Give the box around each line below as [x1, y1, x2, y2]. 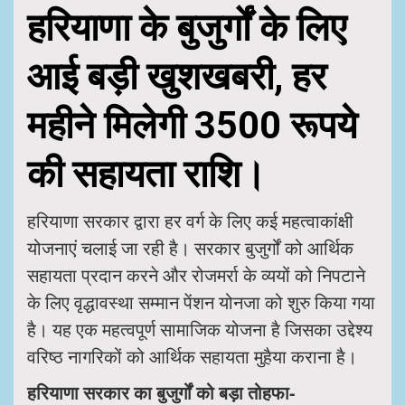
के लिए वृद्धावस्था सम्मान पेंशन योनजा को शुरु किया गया [27, 289, 375, 315]
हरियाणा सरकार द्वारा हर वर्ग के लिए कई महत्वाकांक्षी [27, 208, 353, 233]
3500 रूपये [194, 102, 357, 147]
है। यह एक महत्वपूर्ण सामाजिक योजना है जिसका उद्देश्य [27, 316, 372, 342]
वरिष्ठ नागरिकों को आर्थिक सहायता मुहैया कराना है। [27, 344, 357, 369]
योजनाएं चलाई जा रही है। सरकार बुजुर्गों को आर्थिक [27, 235, 353, 260]
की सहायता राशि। [27, 151, 266, 196]
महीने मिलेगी [27, 102, 194, 147]
